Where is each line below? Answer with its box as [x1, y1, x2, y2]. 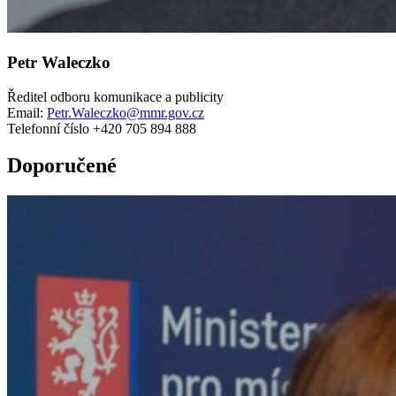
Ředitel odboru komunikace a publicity [7, 88, 224, 104]
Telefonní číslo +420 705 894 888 [7, 120, 196, 136]
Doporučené [7, 154, 117, 178]
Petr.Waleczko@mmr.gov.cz [47, 104, 204, 120]
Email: [7, 104, 47, 120]
